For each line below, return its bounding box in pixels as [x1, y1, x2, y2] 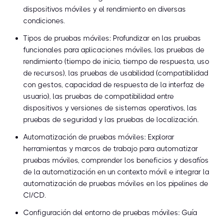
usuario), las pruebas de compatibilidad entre [23, 92, 174, 101]
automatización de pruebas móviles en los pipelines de [23, 179, 208, 188]
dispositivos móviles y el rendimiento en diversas [23, 5, 186, 14]
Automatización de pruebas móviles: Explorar [23, 133, 174, 142]
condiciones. [23, 16, 65, 26]
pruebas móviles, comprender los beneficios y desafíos [23, 156, 209, 165]
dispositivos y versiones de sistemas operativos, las [23, 104, 197, 113]
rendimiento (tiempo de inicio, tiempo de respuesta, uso [23, 57, 209, 66]
